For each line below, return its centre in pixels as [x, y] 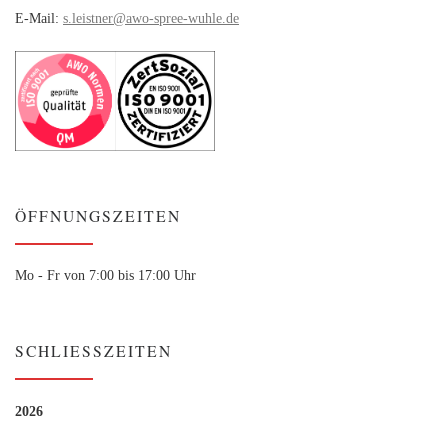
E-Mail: [39, 18]
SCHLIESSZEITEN [87, 351]
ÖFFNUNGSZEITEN [98, 216]
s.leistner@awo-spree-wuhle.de [151, 18]
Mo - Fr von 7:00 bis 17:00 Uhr [105, 275]
